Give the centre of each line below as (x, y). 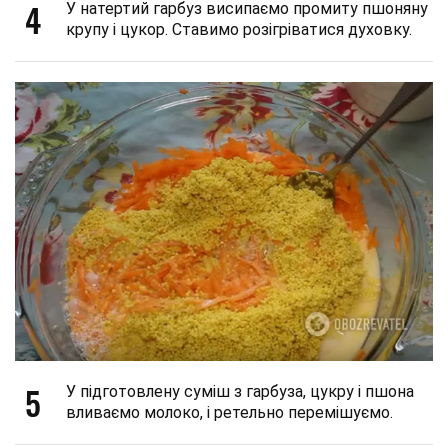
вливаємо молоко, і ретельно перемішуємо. (229, 412)
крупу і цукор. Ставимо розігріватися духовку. (239, 30)
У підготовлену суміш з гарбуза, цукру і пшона (240, 391)
